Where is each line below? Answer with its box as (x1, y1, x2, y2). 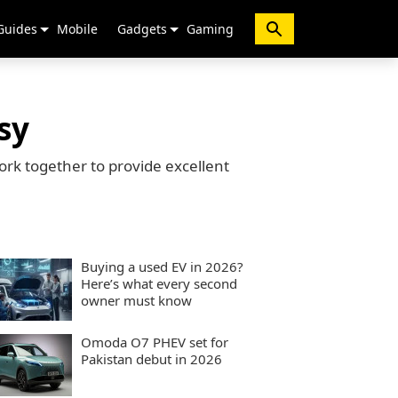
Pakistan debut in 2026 (81, 350, 222, 368)
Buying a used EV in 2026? (81, 258, 243, 275)
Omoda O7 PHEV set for (81, 333, 228, 351)
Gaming (187, 20, 234, 37)
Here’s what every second (81, 275, 237, 292)
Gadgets (117, 20, 167, 37)
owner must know (81, 291, 192, 309)
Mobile (57, 20, 98, 37)
